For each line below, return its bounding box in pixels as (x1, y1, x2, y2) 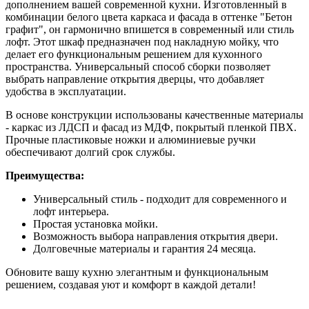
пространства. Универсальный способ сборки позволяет (6, 60, 270, 72)
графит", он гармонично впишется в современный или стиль (6, 23, 294, 35)
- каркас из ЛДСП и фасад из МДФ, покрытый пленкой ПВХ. (6, 121, 297, 133)
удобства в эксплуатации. (6, 85, 126, 97)
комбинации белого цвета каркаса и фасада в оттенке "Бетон (6, 10, 292, 23)
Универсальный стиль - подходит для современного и (33, 192, 287, 205)
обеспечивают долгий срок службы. (6, 146, 175, 158)
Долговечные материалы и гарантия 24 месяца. (33, 242, 256, 255)
